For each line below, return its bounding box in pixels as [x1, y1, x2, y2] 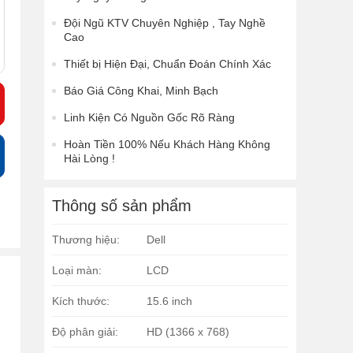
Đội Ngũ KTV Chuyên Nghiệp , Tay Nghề [64, 17, 266, 30]
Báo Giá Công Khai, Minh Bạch [64, 84, 218, 98]
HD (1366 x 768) [147, 325, 229, 339]
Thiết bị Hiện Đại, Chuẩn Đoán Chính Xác [64, 58, 271, 71]
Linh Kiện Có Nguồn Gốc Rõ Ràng [64, 111, 235, 124]
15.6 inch [147, 295, 192, 308]
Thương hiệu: [52, 233, 120, 247]
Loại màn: [52, 264, 102, 277]
